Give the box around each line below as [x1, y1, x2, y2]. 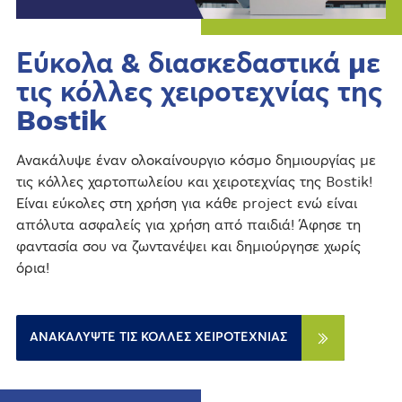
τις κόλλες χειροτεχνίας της [15, 78, 382, 107]
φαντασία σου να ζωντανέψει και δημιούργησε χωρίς [15, 240, 361, 254]
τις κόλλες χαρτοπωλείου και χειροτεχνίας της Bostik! [15, 175, 372, 189]
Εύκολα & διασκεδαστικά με [15, 49, 380, 78]
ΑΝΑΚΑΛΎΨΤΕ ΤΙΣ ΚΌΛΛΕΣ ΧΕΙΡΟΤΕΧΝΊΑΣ [29, 331, 287, 344]
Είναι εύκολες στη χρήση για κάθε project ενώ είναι [15, 197, 357, 211]
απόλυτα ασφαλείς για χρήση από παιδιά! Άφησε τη [15, 218, 361, 232]
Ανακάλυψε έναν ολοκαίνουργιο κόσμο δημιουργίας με [15, 153, 376, 168]
